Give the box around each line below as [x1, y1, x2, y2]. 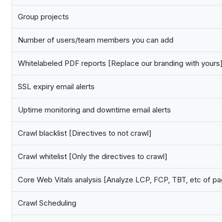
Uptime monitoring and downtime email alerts [18, 105, 171, 115]
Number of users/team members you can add [18, 35, 173, 45]
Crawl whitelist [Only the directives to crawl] [18, 152, 167, 162]
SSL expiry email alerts [18, 82, 95, 92]
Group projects [18, 12, 69, 22]
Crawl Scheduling [18, 198, 76, 208]
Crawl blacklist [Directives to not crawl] [18, 128, 152, 138]
